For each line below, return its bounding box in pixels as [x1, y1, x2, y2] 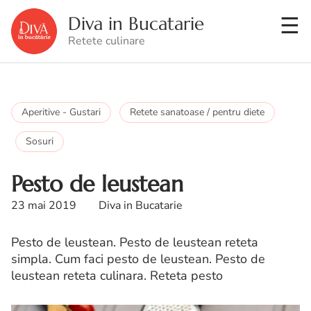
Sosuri [26, 135, 53, 148]
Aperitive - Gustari [22, 106, 101, 119]
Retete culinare [68, 33, 145, 49]
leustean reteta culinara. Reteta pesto [11, 267, 223, 284]
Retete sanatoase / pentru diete [130, 106, 264, 119]
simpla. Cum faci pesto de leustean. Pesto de [11, 251, 265, 267]
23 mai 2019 [11, 198, 76, 213]
